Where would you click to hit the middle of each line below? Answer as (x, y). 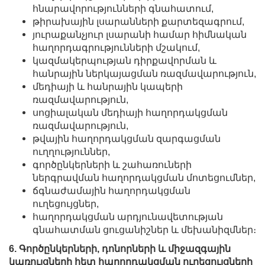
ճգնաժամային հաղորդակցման (112, 190)
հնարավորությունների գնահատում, (123, 8)
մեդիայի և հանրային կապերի (108, 86)
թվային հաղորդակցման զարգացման (127, 138)
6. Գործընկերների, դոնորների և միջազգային (120, 248)
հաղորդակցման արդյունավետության (128, 216)
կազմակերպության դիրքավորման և (125, 60)
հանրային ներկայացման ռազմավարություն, (144, 73)
